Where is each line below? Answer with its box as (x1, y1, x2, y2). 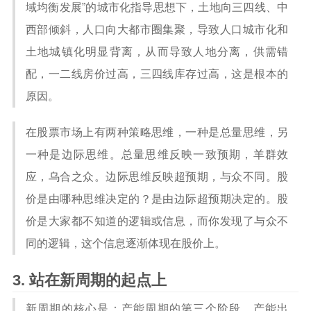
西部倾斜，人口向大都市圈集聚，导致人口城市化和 (26, 24, 288, 35)
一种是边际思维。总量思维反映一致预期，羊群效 (26, 149, 288, 160)
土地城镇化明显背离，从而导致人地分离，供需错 (26, 46, 288, 58)
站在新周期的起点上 (29, 271, 167, 289)
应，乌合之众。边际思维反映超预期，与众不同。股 (26, 171, 288, 183)
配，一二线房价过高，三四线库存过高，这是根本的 (26, 68, 288, 80)
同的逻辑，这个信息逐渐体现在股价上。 (26, 237, 226, 249)
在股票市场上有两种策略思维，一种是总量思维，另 (26, 126, 288, 138)
